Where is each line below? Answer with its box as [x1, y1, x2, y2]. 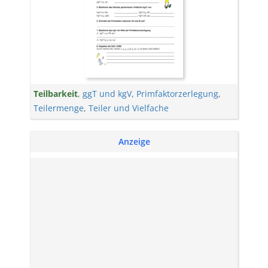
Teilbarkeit [33, 88, 78, 99]
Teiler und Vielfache [89, 102, 169, 114]
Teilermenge [33, 102, 84, 114]
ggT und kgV [83, 88, 132, 99]
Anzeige [118, 136, 150, 147]
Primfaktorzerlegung [136, 88, 218, 99]
